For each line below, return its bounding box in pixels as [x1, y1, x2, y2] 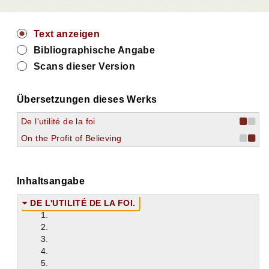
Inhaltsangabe [17, 176, 85, 186]
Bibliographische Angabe [34, 45, 156, 55]
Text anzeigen [34, 29, 100, 39]
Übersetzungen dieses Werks [17, 94, 157, 104]
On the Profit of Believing [21, 133, 122, 143]
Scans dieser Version [34, 61, 135, 71]
